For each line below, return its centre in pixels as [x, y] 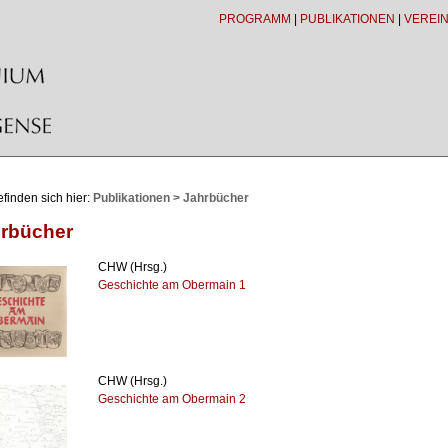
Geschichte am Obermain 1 [172, 285]
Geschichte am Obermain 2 [172, 399]
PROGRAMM [255, 19]
